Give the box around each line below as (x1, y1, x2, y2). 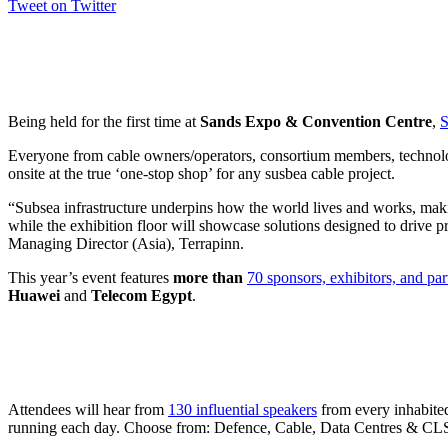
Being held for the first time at (8, 112, 200, 130)
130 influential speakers (168, 400, 317, 418)
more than (173, 268, 247, 286)
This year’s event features (8, 268, 173, 286)
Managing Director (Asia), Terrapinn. (8, 234, 244, 252)
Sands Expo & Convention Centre (200, 112, 432, 130)
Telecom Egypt (91, 286, 192, 304)
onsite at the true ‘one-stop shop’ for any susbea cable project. (8, 164, 395, 182)
